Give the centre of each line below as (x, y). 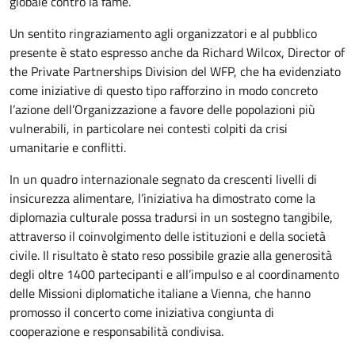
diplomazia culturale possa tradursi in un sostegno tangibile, (171, 217)
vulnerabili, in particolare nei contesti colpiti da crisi (149, 128)
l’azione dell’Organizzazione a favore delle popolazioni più (162, 109)
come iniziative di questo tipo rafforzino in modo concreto (164, 90)
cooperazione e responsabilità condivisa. (116, 331)
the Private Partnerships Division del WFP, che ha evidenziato (175, 71)
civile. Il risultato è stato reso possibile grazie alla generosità (171, 255)
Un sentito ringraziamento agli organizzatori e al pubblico (163, 33)
